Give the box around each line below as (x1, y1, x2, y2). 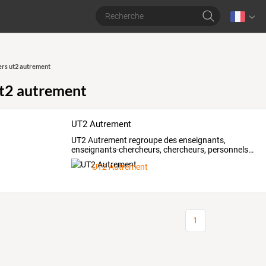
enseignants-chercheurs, (71, 144, 162, 154)
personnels (206, 144, 249, 154)
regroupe (127, 135, 163, 145)
